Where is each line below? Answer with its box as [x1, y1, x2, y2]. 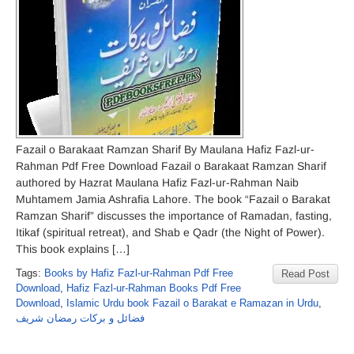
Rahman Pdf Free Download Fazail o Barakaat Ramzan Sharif [16, 160, 326, 172]
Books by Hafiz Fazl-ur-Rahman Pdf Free [44, 267, 233, 279]
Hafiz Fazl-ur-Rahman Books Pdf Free [66, 282, 241, 294]
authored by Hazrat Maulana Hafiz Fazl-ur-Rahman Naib [16, 176, 299, 189]
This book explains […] [16, 243, 130, 255]
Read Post [281, 268, 330, 280]
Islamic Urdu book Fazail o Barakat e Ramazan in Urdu [66, 297, 318, 309]
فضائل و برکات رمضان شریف [16, 312, 145, 324]
